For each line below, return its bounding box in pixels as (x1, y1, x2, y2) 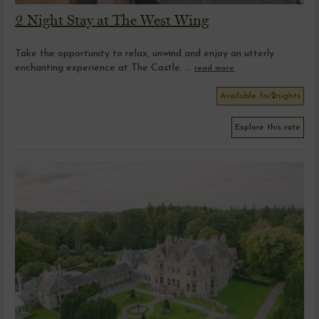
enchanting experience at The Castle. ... (15, 63, 192, 74)
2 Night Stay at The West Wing (15, 11, 209, 29)
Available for (220, 92, 271, 101)
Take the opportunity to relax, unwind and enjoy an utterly (15, 48, 274, 60)
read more (194, 64, 234, 73)
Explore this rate (235, 123, 300, 132)
